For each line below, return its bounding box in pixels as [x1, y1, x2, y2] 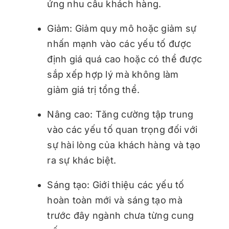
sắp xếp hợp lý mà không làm [47, 69, 179, 80]
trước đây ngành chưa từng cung [47, 210, 194, 221]
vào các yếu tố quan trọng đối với [47, 124, 198, 135]
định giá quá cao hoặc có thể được [47, 54, 202, 65]
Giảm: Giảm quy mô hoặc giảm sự [47, 23, 197, 34]
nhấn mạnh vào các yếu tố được [47, 38, 192, 50]
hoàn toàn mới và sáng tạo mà [47, 195, 182, 206]
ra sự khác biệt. [47, 155, 117, 166]
